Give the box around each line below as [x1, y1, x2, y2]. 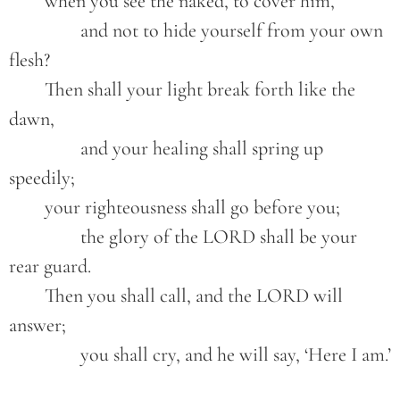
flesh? [9, 48, 50, 72]
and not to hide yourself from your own [9, 19, 80, 43]
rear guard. [9, 254, 91, 279]
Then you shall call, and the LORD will [9, 284, 45, 308]
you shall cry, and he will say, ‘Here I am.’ [80, 343, 391, 367]
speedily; [9, 166, 75, 190]
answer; [9, 313, 66, 337]
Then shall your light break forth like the [9, 78, 45, 102]
